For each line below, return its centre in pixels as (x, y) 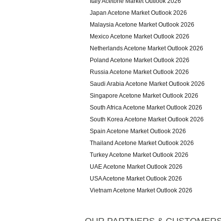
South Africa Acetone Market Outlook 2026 (146, 108)
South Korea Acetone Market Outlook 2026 (147, 119)
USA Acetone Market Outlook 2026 (136, 179)
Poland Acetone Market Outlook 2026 (140, 60)
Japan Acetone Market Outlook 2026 (138, 13)
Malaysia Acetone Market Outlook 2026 (142, 25)
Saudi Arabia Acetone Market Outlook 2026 (147, 84)
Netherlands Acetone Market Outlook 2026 (147, 48)
